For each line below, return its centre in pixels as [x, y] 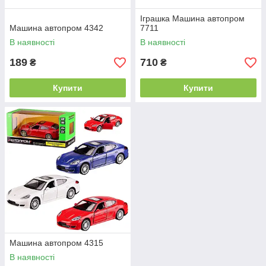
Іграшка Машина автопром [192, 18]
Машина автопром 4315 [56, 243]
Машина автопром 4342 [56, 28]
